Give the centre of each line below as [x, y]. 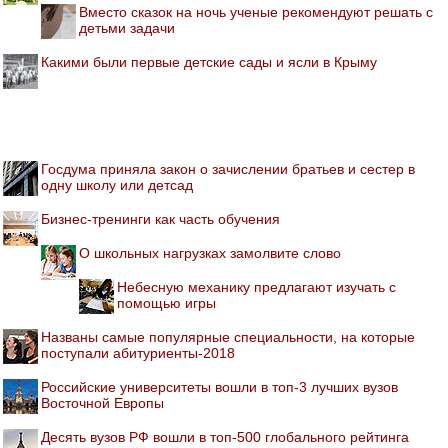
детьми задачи [127, 27]
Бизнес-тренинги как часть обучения [160, 218]
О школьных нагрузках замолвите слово [210, 252]
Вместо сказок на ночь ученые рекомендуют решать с [256, 11]
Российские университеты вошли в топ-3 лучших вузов [219, 386]
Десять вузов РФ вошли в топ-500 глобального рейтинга [225, 436]
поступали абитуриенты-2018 [138, 352]
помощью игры [166, 302]
